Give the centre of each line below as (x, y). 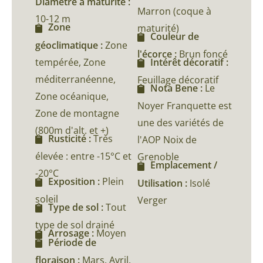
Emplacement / (184, 165)
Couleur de (175, 36)
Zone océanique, (72, 96)
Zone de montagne (77, 113)
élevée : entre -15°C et (83, 156)
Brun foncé (203, 54)
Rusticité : (71, 138)
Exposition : (75, 181)
